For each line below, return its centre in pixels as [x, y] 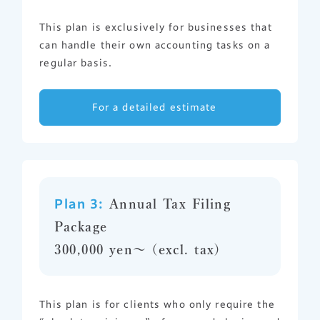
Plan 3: [79, 204]
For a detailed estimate [154, 107]
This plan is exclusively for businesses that [156, 27]
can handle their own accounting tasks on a [155, 45]
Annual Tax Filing [167, 204]
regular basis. [76, 62]
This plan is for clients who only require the [157, 305]
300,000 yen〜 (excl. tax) [137, 250]
